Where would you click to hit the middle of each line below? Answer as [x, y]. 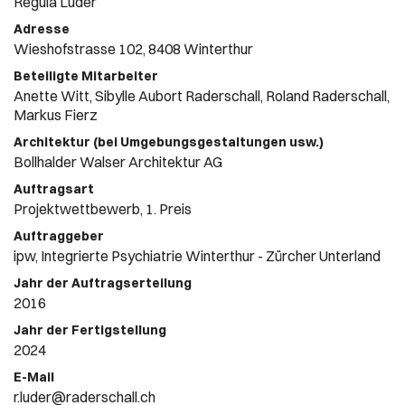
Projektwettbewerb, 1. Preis [103, 209]
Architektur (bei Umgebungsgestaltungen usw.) [169, 142]
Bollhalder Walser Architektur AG [118, 162]
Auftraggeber [59, 236]
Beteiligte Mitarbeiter [86, 76]
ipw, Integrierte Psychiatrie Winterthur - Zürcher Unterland [197, 256]
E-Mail [34, 377]
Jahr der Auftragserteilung [103, 283]
